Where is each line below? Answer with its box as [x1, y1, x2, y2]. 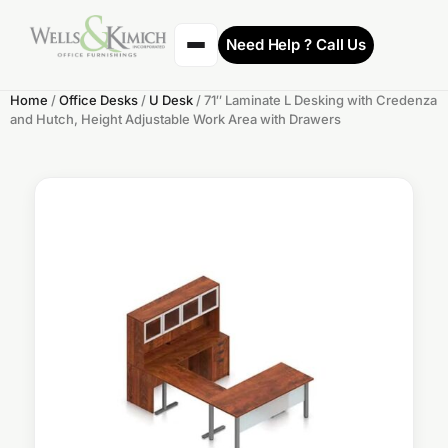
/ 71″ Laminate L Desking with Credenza [193, 92, 437, 108]
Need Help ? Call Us [226, 35, 367, 54]
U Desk [149, 92, 193, 108]
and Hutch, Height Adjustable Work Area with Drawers [10, 111, 341, 127]
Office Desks [59, 92, 138, 108]
